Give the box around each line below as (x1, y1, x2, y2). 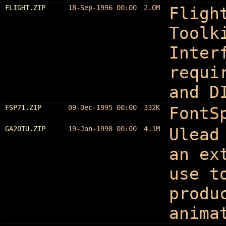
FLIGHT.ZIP (5, 3, 45, 12)
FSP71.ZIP (5, 103, 41, 111)
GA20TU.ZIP (5, 124, 45, 133)
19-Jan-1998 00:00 (68, 124, 137, 133)
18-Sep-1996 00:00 (68, 3, 137, 12)
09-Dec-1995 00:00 (68, 103, 137, 111)
